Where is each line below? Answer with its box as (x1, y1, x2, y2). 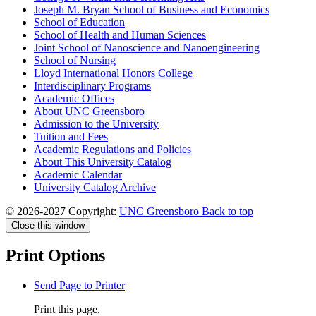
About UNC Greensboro (34, 104, 145, 117)
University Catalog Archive (34, 181, 156, 193)
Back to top (202, 205, 253, 217)
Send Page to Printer (34, 279, 125, 292)
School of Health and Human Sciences (34, 28, 206, 41)
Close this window (11, 219, 85, 231)
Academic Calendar (34, 168, 122, 181)
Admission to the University (34, 117, 159, 130)
